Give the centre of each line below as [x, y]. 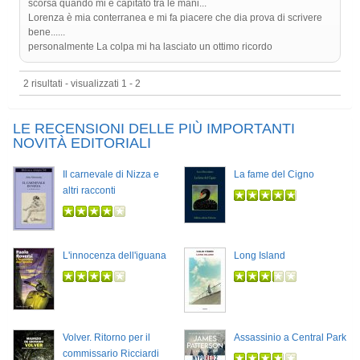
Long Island [260, 256]
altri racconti [89, 191]
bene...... [47, 33]
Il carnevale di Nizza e [111, 175]
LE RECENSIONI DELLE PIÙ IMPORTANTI [154, 129]
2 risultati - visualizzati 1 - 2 [82, 84]
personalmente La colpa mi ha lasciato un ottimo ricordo [150, 47]
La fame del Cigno [274, 175]
